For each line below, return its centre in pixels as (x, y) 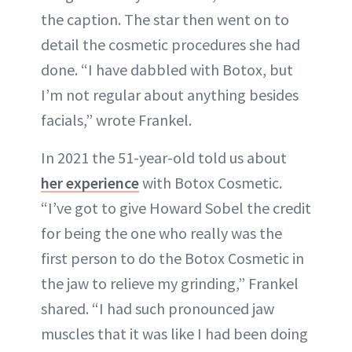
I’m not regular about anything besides (170, 94)
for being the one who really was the (161, 233)
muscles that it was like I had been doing (174, 333)
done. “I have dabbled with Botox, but (167, 69)
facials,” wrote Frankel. (116, 119)
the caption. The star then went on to (165, 19)
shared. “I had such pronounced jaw (158, 308)
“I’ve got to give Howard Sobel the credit (176, 207)
